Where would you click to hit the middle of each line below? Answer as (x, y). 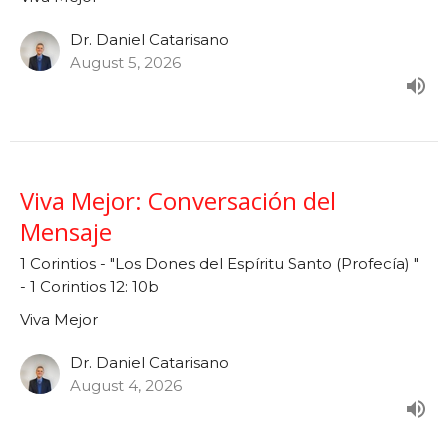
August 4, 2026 (126, 385)
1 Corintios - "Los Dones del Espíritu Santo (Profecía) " (219, 263)
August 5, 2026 (125, 62)
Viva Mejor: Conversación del (178, 200)
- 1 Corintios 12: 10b (89, 286)
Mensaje (66, 231)
